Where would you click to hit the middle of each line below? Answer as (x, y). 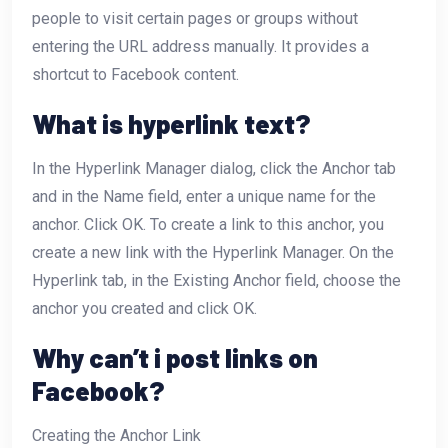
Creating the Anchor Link (116, 435)
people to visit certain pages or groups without (195, 18)
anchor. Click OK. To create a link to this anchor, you (208, 224)
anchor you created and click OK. (144, 308)
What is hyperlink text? (171, 123)
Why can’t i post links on (175, 357)
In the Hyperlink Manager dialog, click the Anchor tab (214, 168)
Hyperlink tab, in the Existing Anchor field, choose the (216, 280)
